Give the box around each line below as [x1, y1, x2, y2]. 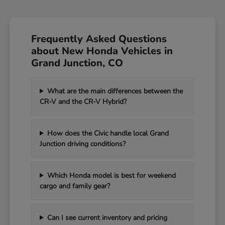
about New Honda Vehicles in [31, 44, 173, 58]
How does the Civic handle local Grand [47, 128, 169, 138]
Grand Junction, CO [31, 56, 124, 70]
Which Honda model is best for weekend [47, 170, 176, 180]
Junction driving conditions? [40, 139, 126, 149]
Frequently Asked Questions [31, 32, 167, 46]
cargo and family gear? [40, 181, 110, 191]
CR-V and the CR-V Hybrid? [40, 96, 127, 106]
